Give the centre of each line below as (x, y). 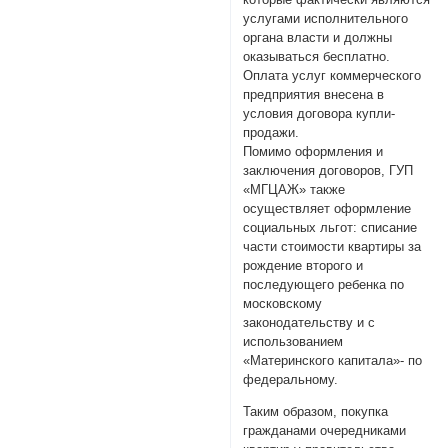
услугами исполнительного (326, 19)
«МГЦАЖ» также (294, 190)
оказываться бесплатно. (317, 57)
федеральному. (291, 380)
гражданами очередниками (325, 430)
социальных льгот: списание (330, 228)
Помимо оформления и (313, 152)
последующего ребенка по (324, 285)
